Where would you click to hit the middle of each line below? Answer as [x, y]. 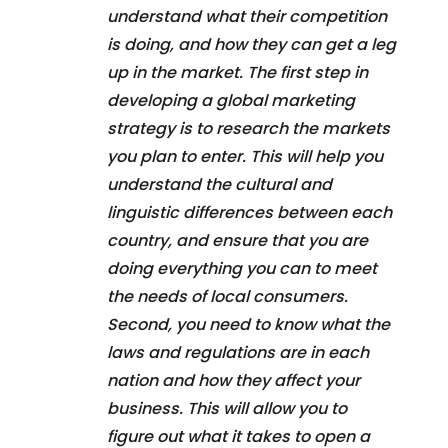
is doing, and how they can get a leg [251, 44]
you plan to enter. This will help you [245, 156]
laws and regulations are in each [238, 352]
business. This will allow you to [227, 408]
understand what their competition [247, 16]
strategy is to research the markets [248, 128]
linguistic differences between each [249, 212]
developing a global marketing [231, 100]
